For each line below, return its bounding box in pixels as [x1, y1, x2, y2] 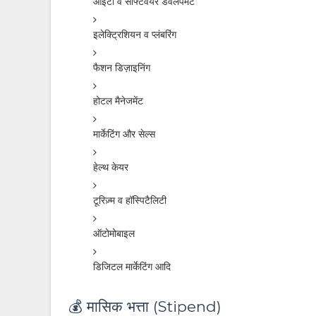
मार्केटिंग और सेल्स [93, 128, 155, 140]
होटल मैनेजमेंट [93, 95, 143, 107]
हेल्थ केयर [93, 161, 128, 174]
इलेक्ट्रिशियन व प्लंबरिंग [93, 28, 176, 41]
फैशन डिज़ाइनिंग [93, 61, 150, 74]
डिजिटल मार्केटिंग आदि [93, 260, 171, 273]
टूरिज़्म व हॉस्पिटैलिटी [93, 194, 166, 207]
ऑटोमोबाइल [93, 227, 135, 240]
